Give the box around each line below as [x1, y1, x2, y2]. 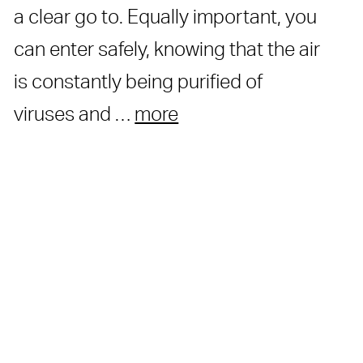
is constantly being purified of [14, 72, 263, 92]
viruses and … [14, 105, 135, 125]
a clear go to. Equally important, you [14, 7, 318, 28]
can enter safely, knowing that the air [14, 40, 321, 60]
